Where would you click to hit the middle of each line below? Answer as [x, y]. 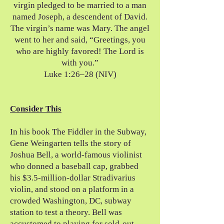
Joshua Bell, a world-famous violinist [76, 155]
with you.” [80, 63]
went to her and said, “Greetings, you [80, 40]
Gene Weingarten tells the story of [70, 143]
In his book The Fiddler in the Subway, [78, 132]
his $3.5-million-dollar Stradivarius [73, 178]
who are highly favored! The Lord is [80, 51]
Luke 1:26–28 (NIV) [80, 74]
